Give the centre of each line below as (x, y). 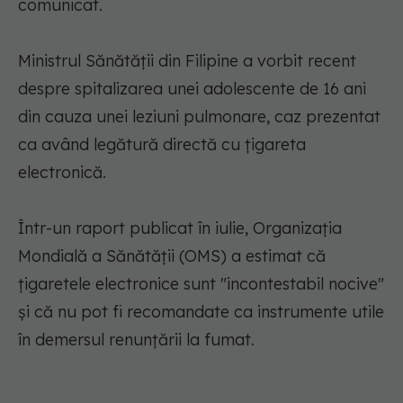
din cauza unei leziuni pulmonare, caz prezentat (199, 117)
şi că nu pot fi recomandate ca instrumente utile (201, 312)
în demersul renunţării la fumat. (136, 340)
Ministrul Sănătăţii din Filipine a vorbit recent (187, 61)
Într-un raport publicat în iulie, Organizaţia (180, 228)
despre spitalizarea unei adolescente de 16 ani (192, 89)
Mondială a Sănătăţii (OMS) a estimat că (172, 256)
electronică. (62, 173)
